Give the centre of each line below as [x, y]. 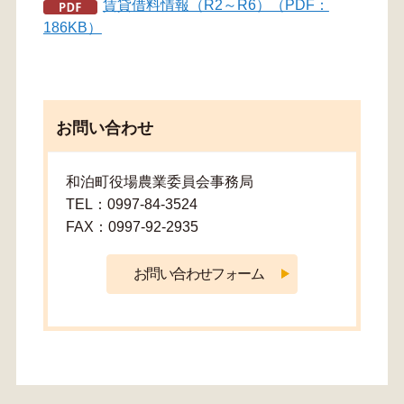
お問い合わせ [104, 129]
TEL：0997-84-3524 [131, 204]
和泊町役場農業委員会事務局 [161, 182]
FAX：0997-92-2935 [132, 227]
